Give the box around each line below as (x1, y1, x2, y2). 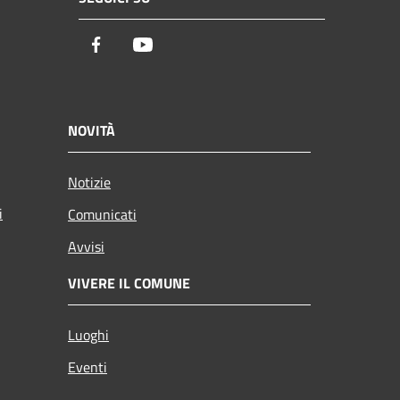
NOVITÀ (68, 119, 115, 141)
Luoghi (68, 323, 109, 346)
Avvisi (68, 235, 104, 257)
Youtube (153, 33, 209, 58)
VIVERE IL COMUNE (68, 271, 190, 294)
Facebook (106, 33, 171, 58)
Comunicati (68, 203, 137, 225)
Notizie (68, 171, 111, 193)
